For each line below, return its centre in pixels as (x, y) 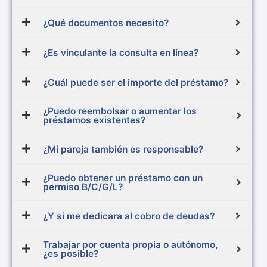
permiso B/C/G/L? (83, 187)
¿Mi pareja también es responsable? (123, 149)
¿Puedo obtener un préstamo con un (123, 178)
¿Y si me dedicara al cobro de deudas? (129, 216)
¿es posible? (71, 254)
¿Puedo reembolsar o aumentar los (120, 111)
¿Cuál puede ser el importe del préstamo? (136, 82)
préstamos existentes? (94, 120)
